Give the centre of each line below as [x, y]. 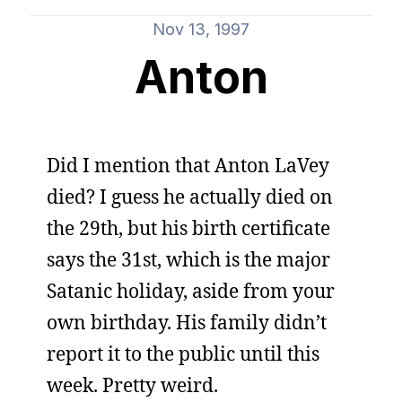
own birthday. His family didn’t [187, 322]
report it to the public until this [183, 354]
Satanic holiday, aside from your [191, 291]
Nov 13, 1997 [201, 29]
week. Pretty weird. [132, 385]
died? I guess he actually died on [190, 197]
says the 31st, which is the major [188, 259]
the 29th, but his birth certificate [188, 228]
